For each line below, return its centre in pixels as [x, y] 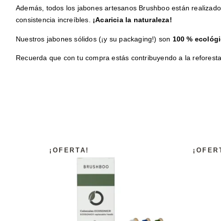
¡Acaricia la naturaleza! [132, 20]
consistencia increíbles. [54, 20]
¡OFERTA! [69, 150]
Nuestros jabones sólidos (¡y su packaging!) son [93, 39]
